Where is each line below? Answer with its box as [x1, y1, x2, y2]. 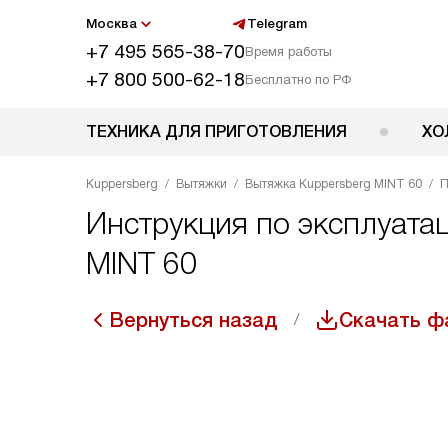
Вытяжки [176, 177, 227, 191]
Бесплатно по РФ [245, 72, 351, 87]
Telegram [246, 16, 307, 31]
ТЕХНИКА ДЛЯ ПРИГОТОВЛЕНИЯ [86, 123, 347, 140]
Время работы [245, 44, 332, 59]
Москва [86, 16, 137, 31]
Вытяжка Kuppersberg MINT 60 [245, 177, 422, 191]
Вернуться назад [110, 309, 278, 331]
